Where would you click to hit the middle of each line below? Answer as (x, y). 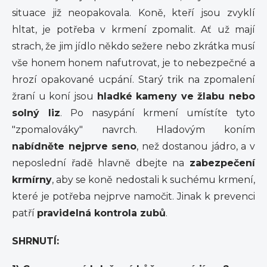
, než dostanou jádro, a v (196, 146)
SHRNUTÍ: (35, 241)
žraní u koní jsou (55, 96)
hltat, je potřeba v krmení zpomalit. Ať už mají (133, 30)
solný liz (36, 113)
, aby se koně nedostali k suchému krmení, (153, 180)
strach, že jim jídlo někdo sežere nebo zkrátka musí (133, 46)
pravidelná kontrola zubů (101, 213)
